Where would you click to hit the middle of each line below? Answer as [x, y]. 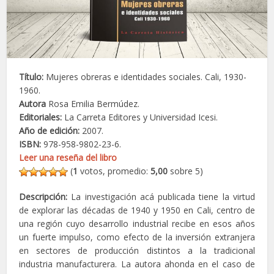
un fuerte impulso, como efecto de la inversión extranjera [137, 237]
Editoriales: [41, 117]
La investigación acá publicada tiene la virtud [163, 196]
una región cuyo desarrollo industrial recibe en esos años [137, 223]
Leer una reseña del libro [68, 157]
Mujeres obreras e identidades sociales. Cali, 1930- [145, 76]
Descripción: [45, 196]
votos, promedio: [114, 171]
